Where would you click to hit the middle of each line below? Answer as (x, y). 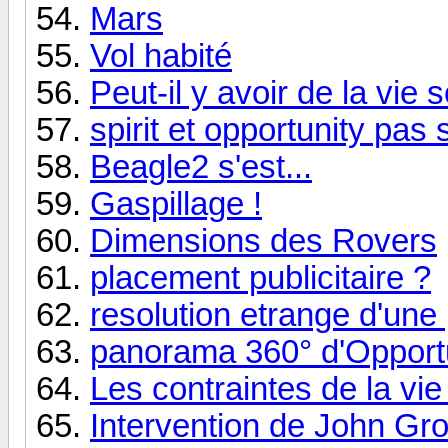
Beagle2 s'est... (201, 166)
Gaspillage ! (176, 203)
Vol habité (161, 55)
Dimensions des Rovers (263, 240)
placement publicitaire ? (260, 277)
